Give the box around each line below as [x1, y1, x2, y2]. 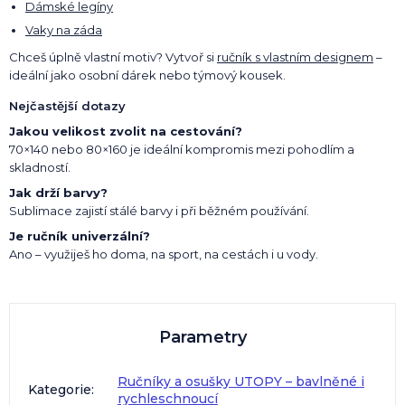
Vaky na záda [25, 22, 102, 37]
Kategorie [28, 381, 91, 398]
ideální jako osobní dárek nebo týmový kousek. [9, 67, 286, 82]
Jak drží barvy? [9, 184, 108, 200]
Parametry [158, 326, 247, 347]
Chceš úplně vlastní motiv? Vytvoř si [9, 49, 217, 64]
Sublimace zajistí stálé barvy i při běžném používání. [9, 202, 309, 218]
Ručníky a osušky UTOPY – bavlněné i [118, 372, 364, 390]
